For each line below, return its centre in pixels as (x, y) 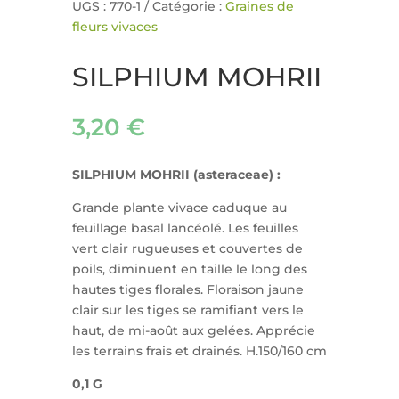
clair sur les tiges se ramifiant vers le (187, 310)
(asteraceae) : (236, 175)
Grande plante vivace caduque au (179, 208)
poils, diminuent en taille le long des (189, 269)
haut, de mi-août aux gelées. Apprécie (193, 331)
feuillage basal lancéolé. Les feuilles (185, 228)
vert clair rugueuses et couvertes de (187, 249)
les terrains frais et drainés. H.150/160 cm (199, 351)
